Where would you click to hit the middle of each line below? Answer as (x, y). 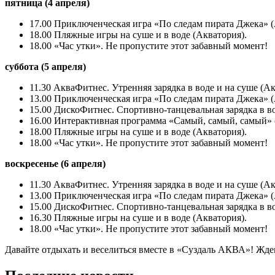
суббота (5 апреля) (45, 67)
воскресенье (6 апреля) (55, 164)
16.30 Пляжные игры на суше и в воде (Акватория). (138, 218)
